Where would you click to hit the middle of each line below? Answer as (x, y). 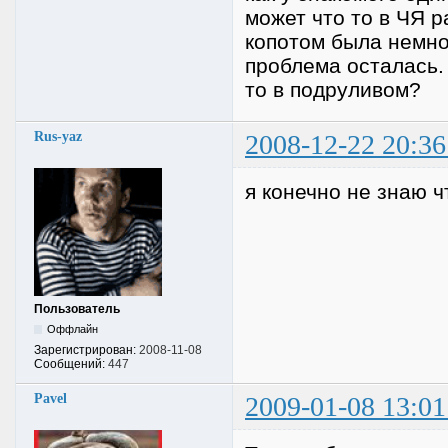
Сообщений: (71, 363)
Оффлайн (73, 328)
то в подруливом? (333, 89)
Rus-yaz (58, 136)
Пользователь (77, 308)
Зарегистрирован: (86, 349)
